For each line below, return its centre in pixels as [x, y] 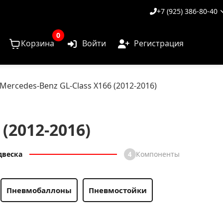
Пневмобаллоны [39, 190]
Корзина [37, 43]
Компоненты [158, 154]
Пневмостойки [118, 190]
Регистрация [159, 43]
